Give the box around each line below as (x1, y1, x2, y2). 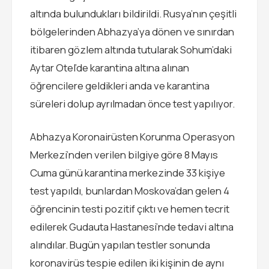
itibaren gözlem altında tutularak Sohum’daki (30, 43, 232, 56)
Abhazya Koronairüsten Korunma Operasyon (30, 130, 235, 144)
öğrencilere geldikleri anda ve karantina (30, 79, 210, 92)
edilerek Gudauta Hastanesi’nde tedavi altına (30, 220, 234, 234)
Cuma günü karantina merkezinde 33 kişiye (30, 166, 225, 180)
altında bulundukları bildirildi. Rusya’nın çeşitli (30, 7, 237, 20)
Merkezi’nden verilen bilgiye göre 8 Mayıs (30, 148, 218, 162)
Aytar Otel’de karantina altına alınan (30, 61, 189, 74)
